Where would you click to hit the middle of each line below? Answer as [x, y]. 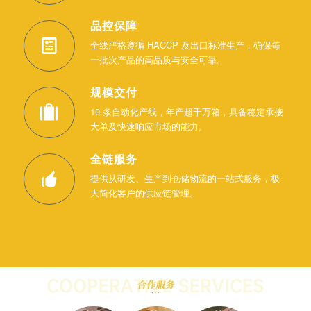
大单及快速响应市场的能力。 [149, 126]
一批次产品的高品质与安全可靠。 [158, 59]
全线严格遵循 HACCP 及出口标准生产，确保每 [185, 45]
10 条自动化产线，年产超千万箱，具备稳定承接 [186, 111]
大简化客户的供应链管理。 [144, 193]
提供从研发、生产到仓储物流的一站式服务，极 [185, 178]
